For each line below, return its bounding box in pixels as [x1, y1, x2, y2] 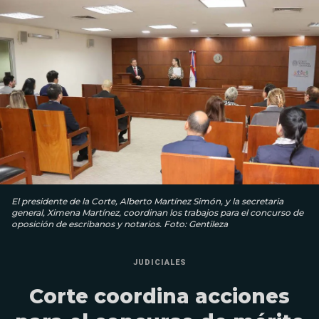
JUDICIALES [132, 258, 187, 268]
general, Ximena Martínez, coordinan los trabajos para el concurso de [11, 207, 303, 219]
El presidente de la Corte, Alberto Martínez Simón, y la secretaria [11, 196, 283, 207]
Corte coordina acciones [29, 284, 290, 309]
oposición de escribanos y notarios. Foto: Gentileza [11, 219, 228, 230]
